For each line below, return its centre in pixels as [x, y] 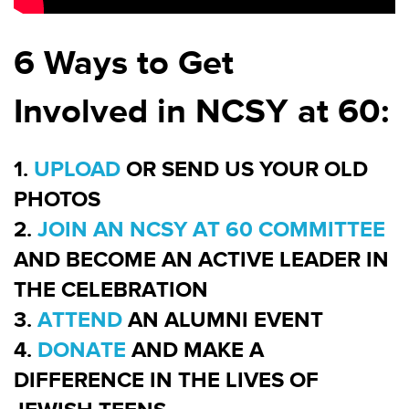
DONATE [82, 350]
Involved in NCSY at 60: [202, 111]
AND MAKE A [195, 350]
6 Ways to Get [124, 63]
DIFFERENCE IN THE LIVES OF [166, 380]
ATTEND [80, 320]
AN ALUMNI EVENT [223, 320]
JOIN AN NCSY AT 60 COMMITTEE [211, 229]
